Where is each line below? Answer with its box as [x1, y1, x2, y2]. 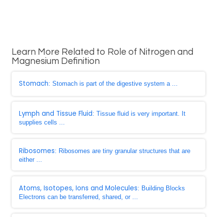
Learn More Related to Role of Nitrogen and [12, 47, 193, 57]
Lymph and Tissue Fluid [19, 109, 93, 118]
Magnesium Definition [12, 57, 100, 66]
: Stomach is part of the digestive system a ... [48, 80, 178, 87]
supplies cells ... [19, 119, 65, 126]
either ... [19, 156, 42, 163]
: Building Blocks [138, 185, 185, 192]
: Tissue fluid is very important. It [93, 110, 186, 117]
